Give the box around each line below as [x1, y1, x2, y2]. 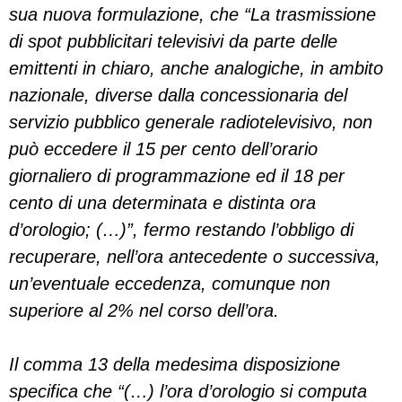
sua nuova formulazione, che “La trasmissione [9, 4, 376, 24]
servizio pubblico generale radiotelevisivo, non [9, 112, 372, 132]
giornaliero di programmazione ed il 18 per [9, 166, 345, 186]
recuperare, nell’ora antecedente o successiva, [9, 247, 380, 267]
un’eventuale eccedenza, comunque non [9, 274, 330, 293]
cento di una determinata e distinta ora [9, 193, 316, 213]
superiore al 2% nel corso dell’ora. [9, 301, 279, 320]
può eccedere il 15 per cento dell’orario [9, 139, 318, 159]
